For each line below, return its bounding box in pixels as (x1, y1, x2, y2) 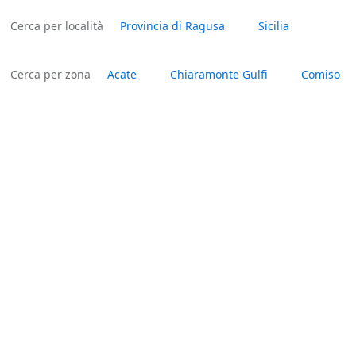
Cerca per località (10, 17, 103, 33)
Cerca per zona (10, 66, 91, 82)
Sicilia (258, 17, 289, 33)
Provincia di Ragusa (120, 17, 225, 33)
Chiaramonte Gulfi (170, 66, 268, 82)
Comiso (301, 66, 340, 82)
